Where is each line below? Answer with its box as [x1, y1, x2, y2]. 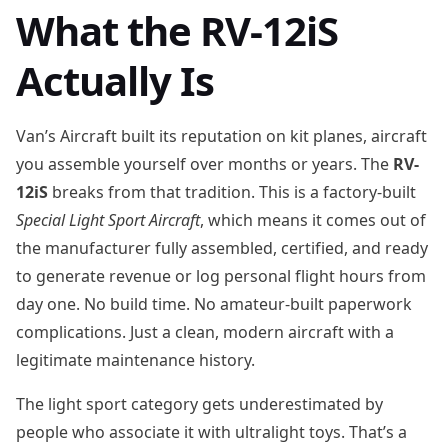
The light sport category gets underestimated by [16, 393, 383, 415]
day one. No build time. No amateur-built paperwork [16, 293, 412, 315]
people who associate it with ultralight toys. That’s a [16, 421, 407, 443]
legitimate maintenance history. [16, 349, 255, 371]
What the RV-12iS [16, 3, 338, 58]
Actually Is [16, 53, 214, 108]
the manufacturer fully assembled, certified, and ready [16, 237, 428, 259]
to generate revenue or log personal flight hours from [16, 265, 426, 287]
